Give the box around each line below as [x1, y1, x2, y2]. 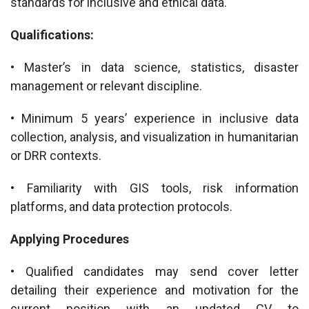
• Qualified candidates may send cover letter [10, 264, 299, 279]
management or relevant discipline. [10, 79, 202, 93]
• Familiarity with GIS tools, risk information [10, 181, 299, 195]
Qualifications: [10, 28, 94, 42]
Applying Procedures [10, 232, 129, 246]
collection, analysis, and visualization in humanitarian [10, 130, 299, 144]
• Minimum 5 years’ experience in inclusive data [10, 111, 299, 126]
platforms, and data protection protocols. [10, 199, 232, 214]
